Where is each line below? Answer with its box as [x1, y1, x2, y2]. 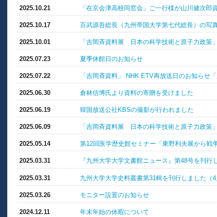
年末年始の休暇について [80, 208, 149, 216]
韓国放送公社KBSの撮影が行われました [80, 106, 194, 114]
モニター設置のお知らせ [80, 191, 149, 199]
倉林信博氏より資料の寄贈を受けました [80, 89, 193, 97]
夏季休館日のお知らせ [80, 55, 143, 62]
